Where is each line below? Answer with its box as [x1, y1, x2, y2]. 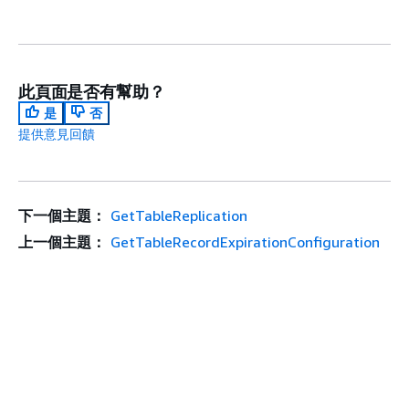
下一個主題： [18, 206, 106, 225]
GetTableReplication [110, 206, 247, 225]
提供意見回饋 [18, 126, 95, 142]
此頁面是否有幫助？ [18, 81, 165, 101]
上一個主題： [18, 233, 106, 251]
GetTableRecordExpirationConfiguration [110, 233, 380, 251]
